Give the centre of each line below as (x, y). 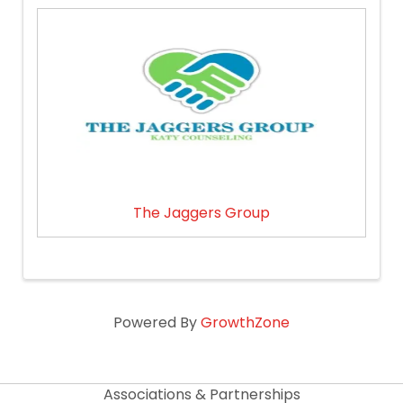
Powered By (157, 322)
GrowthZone (245, 322)
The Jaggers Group (201, 212)
